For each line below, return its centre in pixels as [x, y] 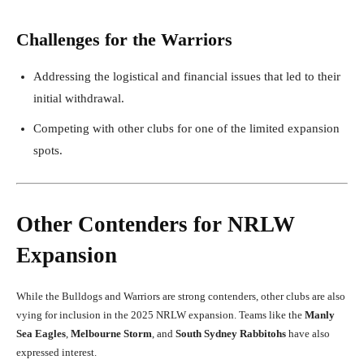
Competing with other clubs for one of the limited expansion [186, 128]
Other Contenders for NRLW [156, 224]
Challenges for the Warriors [124, 39]
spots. [48, 150]
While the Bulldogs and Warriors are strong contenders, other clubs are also [181, 296]
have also [308, 333]
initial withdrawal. [79, 98]
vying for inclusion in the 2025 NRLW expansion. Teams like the [160, 314]
